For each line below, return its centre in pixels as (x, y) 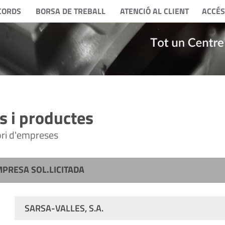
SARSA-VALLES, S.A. (64, 208)
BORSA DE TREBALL (70, 11)
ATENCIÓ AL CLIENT (154, 11)
